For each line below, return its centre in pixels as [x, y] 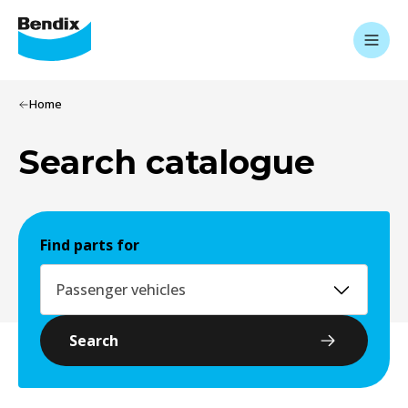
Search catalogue [167, 162]
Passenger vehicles [121, 290]
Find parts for [90, 245]
